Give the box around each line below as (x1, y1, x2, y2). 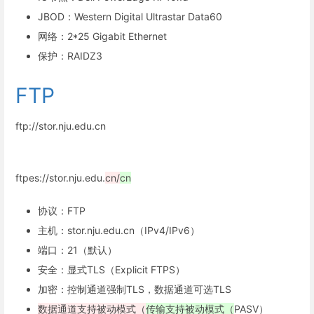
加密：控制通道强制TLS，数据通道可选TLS (38, 283, 231, 296)
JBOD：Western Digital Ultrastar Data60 (38, 10, 222, 22)
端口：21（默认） (38, 244, 117, 257)
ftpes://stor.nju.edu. (15, 171, 105, 184)
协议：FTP (38, 205, 86, 217)
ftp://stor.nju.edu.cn (15, 120, 106, 132)
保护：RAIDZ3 (38, 49, 102, 62)
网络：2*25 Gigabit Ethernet (38, 29, 167, 42)
